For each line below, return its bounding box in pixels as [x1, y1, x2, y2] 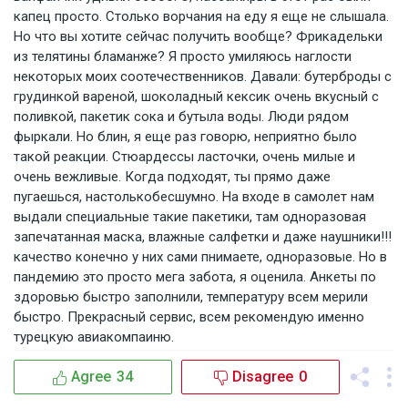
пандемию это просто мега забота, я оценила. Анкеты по [14, 269, 376, 285]
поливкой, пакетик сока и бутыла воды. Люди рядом [14, 108, 349, 125]
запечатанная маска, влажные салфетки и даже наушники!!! [14, 229, 392, 245]
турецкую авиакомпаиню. [14, 329, 174, 345]
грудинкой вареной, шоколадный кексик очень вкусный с [14, 88, 379, 105]
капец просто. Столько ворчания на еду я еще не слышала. [14, 8, 389, 25]
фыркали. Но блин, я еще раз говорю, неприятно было [14, 128, 357, 145]
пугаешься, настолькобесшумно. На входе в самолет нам [14, 189, 374, 205]
